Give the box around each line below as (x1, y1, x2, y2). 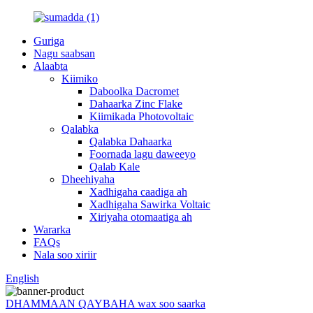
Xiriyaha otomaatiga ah (89, 211, 192, 223)
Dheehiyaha (61, 173, 115, 185)
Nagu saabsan (34, 48, 95, 59)
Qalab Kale (89, 161, 140, 173)
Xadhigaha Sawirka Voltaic (89, 198, 210, 210)
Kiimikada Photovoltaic (89, 110, 194, 122)
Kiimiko (61, 73, 98, 85)
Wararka (34, 224, 71, 235)
